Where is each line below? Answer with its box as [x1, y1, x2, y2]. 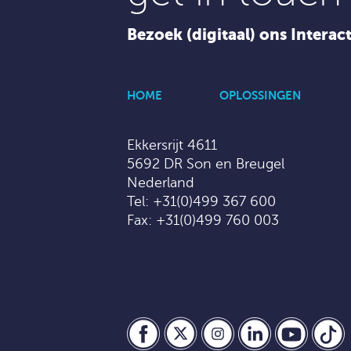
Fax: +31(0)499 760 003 [127, 212, 279, 228]
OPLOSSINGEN [219, 88, 302, 102]
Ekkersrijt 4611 [127, 136, 217, 153]
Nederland [127, 174, 194, 190]
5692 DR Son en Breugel [127, 155, 284, 172]
